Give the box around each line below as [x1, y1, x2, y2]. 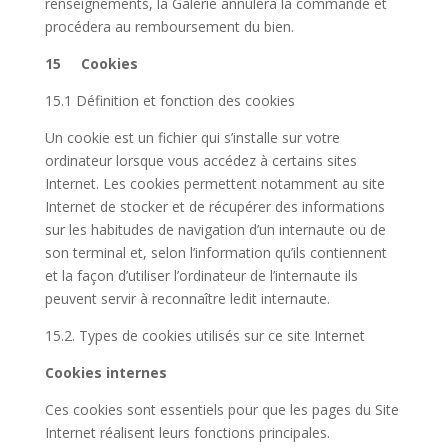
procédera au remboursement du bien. [44, 17, 294, 37]
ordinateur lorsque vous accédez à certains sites [44, 151, 357, 171]
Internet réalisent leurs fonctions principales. [44, 423, 330, 443]
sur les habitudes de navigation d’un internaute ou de [44, 220, 386, 240]
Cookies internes [44, 363, 167, 383]
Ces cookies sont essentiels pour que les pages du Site [44, 400, 399, 420]
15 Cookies [44, 54, 138, 74]
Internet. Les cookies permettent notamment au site [44, 174, 385, 194]
